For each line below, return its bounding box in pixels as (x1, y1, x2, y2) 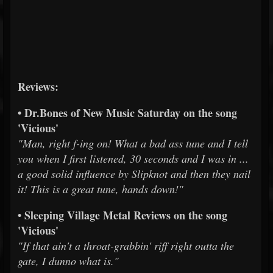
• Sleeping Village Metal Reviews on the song (18, 207, 227, 223)
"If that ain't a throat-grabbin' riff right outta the (18, 238, 234, 253)
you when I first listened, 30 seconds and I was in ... (18, 151, 249, 166)
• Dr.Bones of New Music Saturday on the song (18, 104, 237, 121)
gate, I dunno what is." (18, 253, 119, 268)
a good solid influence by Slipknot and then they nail (18, 166, 250, 181)
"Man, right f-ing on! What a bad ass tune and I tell (18, 135, 248, 151)
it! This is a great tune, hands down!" (18, 181, 183, 196)
